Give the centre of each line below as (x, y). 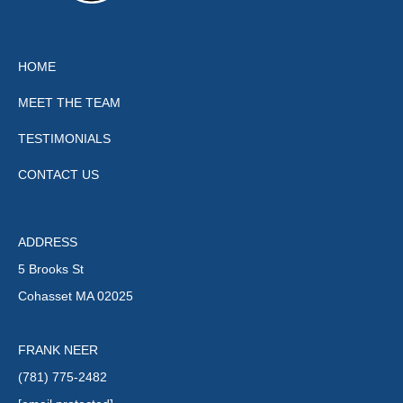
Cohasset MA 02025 (76, 296)
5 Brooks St (51, 269)
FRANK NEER (58, 349)
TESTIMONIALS (64, 138)
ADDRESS (48, 242)
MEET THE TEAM (69, 102)
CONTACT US (58, 174)
